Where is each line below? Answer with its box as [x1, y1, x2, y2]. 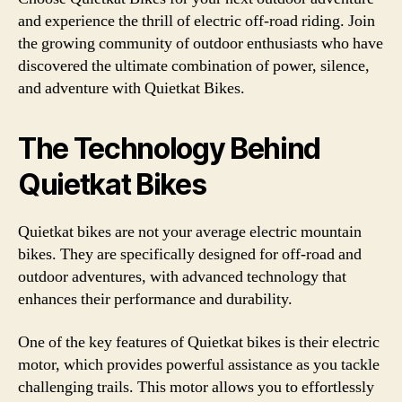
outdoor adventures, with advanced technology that [18, 267, 346, 287]
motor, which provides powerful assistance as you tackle [18, 354, 380, 375]
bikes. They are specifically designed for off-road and [18, 244, 362, 265]
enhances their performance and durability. [18, 289, 293, 310]
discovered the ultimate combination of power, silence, [18, 56, 370, 76]
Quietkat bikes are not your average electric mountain [18, 222, 362, 242]
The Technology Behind [18, 131, 321, 166]
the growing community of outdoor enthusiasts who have [18, 33, 383, 54]
